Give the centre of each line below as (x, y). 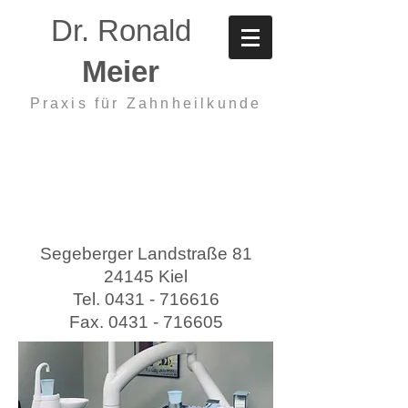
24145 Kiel (146, 276)
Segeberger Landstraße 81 (146, 254)
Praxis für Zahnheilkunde (146, 103)
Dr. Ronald (121, 31)
